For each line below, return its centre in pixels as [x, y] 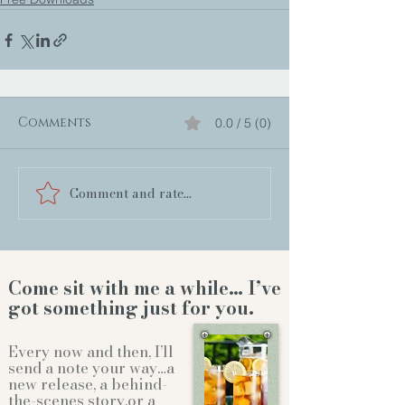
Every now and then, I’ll [91, 352]
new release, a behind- [88, 384]
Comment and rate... [131, 193]
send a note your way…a [91, 368]
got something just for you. [131, 308]
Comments [55, 122]
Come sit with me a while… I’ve [145, 288]
